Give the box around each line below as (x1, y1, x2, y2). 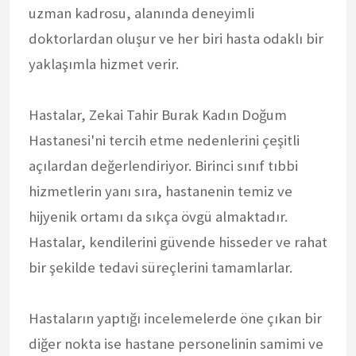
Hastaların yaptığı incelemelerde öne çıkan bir (29, 308, 322, 327)
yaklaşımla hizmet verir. (29, 54, 179, 73)
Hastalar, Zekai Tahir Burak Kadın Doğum (29, 105, 287, 124)
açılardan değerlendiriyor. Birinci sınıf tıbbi (29, 156, 298, 175)
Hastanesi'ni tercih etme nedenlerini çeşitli (29, 130, 300, 149)
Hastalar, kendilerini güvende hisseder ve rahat (29, 232, 327, 251)
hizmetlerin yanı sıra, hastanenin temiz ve (29, 181, 292, 200)
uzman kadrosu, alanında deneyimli (29, 3, 254, 22)
